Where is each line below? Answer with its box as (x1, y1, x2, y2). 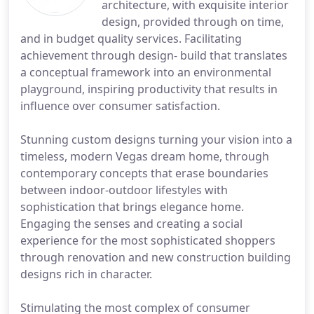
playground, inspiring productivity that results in (20, 81, 278, 97)
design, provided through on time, (102, 14, 284, 29)
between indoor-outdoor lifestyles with (20, 182, 228, 198)
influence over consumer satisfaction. (20, 98, 220, 114)
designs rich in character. (20, 266, 152, 282)
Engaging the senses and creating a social (20, 216, 243, 231)
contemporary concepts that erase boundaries (20, 165, 268, 181)
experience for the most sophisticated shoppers (20, 233, 275, 248)
